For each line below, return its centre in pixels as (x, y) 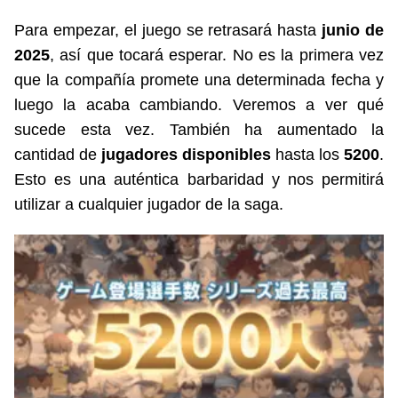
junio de (353, 30)
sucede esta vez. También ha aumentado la (199, 130)
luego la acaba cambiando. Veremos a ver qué (199, 105)
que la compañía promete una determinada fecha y (199, 80)
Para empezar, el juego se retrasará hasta (168, 30)
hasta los (310, 155)
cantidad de (58, 155)
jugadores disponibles (188, 155)
